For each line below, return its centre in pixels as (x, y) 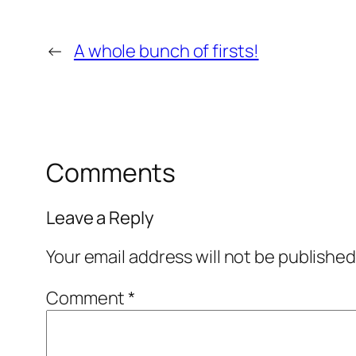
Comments (111, 173)
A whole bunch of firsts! (166, 51)
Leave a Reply (100, 217)
